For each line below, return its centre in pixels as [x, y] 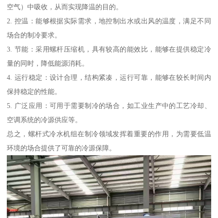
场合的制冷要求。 [34, 35]
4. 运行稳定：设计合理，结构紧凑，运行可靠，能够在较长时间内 [109, 77]
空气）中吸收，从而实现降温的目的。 [65, 7]
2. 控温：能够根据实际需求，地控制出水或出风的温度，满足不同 [109, 21]
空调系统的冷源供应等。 [45, 119]
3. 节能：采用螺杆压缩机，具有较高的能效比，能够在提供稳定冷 [109, 49]
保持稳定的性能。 [34, 91]
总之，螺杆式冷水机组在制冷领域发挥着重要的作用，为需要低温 [109, 134]
